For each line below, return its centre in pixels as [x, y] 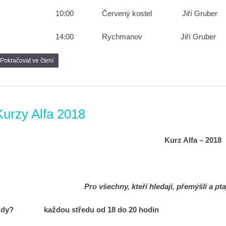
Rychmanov [122, 37]
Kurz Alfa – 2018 [193, 140]
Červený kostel [127, 13]
